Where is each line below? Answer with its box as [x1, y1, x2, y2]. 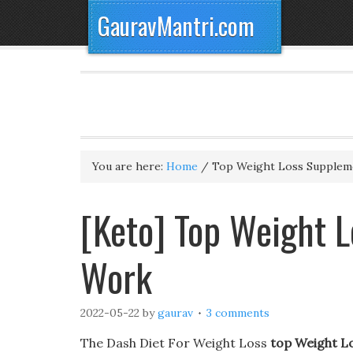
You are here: [92, 159, 166, 173]
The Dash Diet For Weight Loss [80, 335, 270, 351]
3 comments [206, 306, 269, 320]
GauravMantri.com [98, 8, 255, 43]
